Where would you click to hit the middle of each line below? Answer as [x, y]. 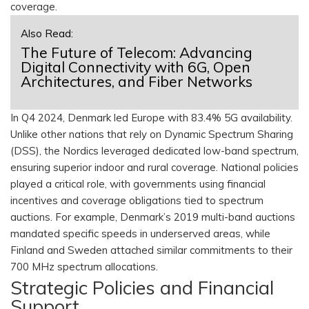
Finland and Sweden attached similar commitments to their [151, 250]
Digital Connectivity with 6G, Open [136, 67]
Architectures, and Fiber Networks [137, 82]
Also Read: [47, 34]
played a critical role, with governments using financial [138, 184]
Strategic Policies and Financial [142, 288]
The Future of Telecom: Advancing [137, 53]
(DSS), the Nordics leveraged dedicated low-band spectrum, [154, 151]
